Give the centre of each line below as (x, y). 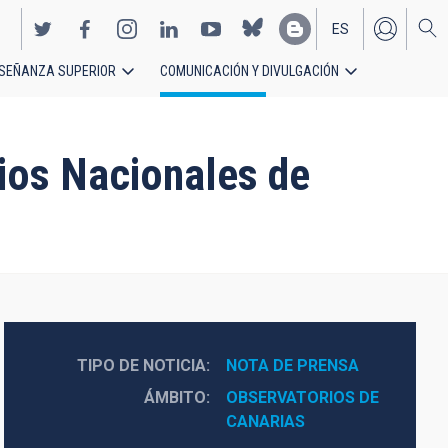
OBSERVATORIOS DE (302, 397)
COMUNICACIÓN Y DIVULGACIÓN (249, 71)
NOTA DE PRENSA (292, 365)
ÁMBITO (174, 397)
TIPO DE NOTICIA (141, 365)
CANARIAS (265, 421)
